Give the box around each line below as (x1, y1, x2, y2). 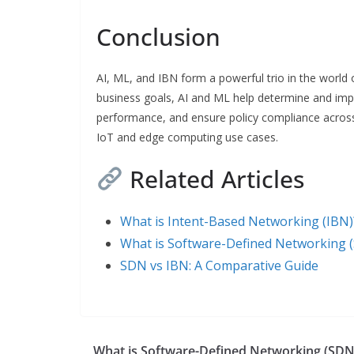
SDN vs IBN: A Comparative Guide (120, 256, 318, 274)
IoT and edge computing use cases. (96, 129, 278, 145)
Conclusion (96, 20, 220, 53)
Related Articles (123, 162, 305, 195)
